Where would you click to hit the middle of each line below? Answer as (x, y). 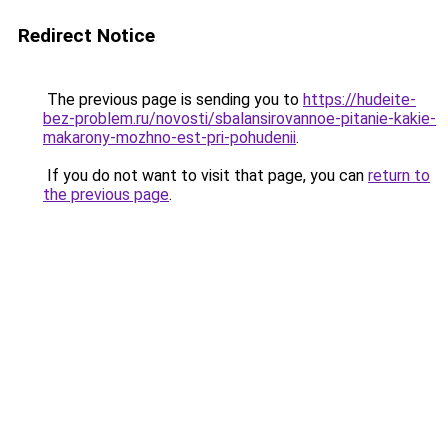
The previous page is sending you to (173, 99)
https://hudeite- (359, 99)
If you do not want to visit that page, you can (205, 175)
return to (399, 175)
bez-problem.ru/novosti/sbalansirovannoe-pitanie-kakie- (239, 118)
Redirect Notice (86, 35)
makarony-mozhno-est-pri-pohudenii (169, 137)
